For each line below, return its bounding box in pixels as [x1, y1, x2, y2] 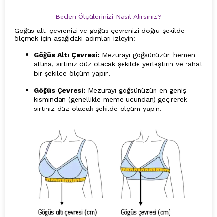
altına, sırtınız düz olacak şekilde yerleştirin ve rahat [34, 60, 202, 68]
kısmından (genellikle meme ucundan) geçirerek [34, 95, 187, 104]
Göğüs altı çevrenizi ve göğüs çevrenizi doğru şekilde [15, 27, 185, 35]
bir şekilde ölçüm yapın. [34, 69, 111, 77]
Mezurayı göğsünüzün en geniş [85, 86, 186, 94]
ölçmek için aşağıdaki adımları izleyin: [15, 34, 135, 43]
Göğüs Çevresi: [34, 86, 85, 94]
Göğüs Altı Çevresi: [34, 51, 99, 59]
